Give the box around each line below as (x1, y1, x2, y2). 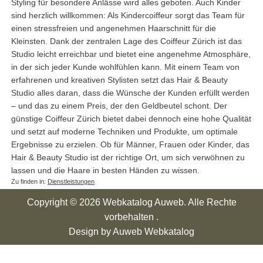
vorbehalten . (104, 212, 159, 222)
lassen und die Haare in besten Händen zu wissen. (11, 166, 200, 176)
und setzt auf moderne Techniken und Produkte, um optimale (11, 127, 238, 137)
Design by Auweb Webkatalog (69, 227, 194, 237)
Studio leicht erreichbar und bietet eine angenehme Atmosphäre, (11, 49, 251, 59)
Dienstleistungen (48, 178, 95, 186)
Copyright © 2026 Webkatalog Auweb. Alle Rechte (26, 197, 237, 208)
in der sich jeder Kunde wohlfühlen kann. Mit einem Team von (11, 62, 240, 72)
